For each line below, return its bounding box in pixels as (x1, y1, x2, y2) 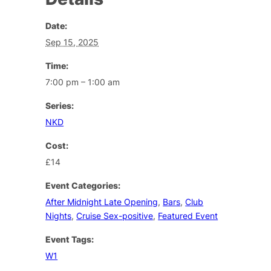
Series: (45, 100, 74, 111)
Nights (45, 210, 72, 221)
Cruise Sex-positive (76, 210, 154, 221)
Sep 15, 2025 (45, 36, 99, 47)
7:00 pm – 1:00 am (45, 76, 120, 87)
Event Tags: (45, 233, 94, 244)
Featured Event (158, 210, 218, 221)
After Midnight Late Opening (45, 196, 158, 207)
